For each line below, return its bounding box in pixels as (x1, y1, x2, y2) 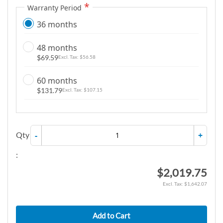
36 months (37, 18, 77, 30)
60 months (37, 75, 77, 86)
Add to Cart (93, 211, 130, 220)
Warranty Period (27, 2, 82, 12)
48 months (37, 42, 77, 53)
